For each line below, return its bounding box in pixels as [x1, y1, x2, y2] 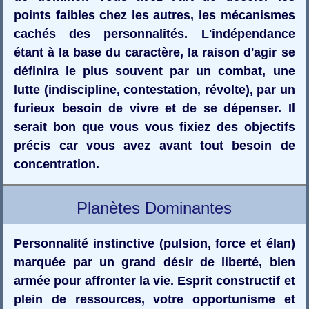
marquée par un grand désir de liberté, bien [14, 255, 295, 269]
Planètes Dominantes [77, 198, 232, 217]
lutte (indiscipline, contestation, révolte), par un [14, 82, 295, 97]
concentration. [14, 157, 100, 171]
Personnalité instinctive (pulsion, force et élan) [14, 236, 295, 250]
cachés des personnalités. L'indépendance [14, 26, 295, 41]
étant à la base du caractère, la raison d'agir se [14, 45, 295, 59]
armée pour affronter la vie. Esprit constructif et [14, 273, 295, 288]
